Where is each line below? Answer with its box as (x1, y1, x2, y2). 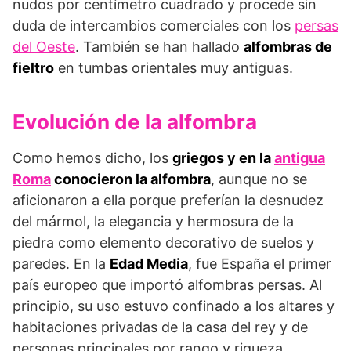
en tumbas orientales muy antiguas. (54, 60, 293, 77)
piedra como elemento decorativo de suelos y (13, 234, 314, 251)
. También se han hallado (75, 38, 244, 56)
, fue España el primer (188, 255, 331, 273)
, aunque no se (211, 171, 307, 188)
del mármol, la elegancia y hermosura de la (13, 213, 294, 230)
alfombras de (244, 38, 332, 56)
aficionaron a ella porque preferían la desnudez (13, 192, 324, 209)
